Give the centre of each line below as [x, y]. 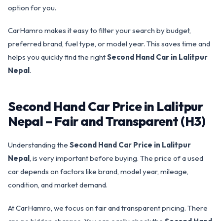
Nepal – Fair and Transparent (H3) [107, 121]
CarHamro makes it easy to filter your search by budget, [99, 31]
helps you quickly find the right [57, 57]
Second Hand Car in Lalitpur [157, 57]
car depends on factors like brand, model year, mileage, [98, 172]
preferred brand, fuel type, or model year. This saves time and [109, 44]
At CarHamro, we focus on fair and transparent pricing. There [108, 208]
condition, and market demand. [58, 185]
